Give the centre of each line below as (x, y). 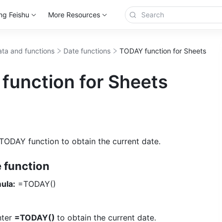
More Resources (74, 15)
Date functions (87, 51)
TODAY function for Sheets (163, 51)
